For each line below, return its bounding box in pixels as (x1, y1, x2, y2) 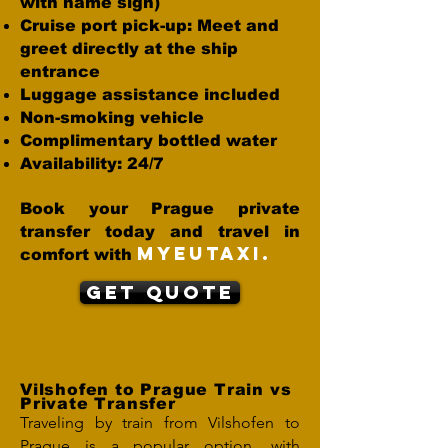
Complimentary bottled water (20, 132, 277, 149)
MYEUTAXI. (137, 242, 271, 265)
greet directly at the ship (20, 40, 238, 57)
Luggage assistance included (20, 86, 280, 103)
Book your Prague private (20, 200, 300, 217)
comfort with (20, 246, 137, 263)
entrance (20, 63, 100, 80)
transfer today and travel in (20, 223, 300, 240)
